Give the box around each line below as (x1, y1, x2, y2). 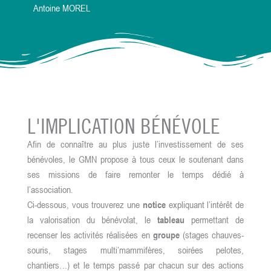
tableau (151, 214, 184, 226)
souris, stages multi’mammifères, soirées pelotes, (27, 244, 244, 256)
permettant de (184, 214, 244, 226)
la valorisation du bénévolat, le (27, 214, 151, 226)
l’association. (27, 183, 73, 196)
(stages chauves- (179, 229, 244, 241)
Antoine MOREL (33, 2, 90, 15)
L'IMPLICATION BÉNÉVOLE (27, 113, 220, 139)
